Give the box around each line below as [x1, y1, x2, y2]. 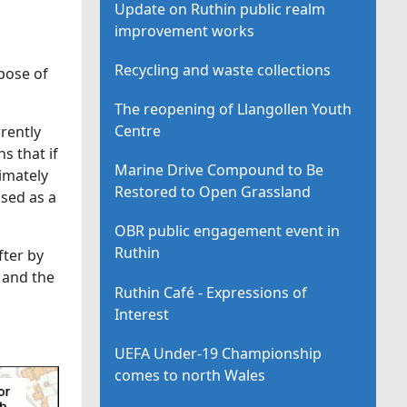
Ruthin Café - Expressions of [114, 282, 308, 303]
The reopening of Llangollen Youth [114, 98, 352, 119]
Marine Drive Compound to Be [114, 160, 324, 181]
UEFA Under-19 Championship [114, 342, 323, 363]
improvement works [114, 20, 255, 41]
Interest [114, 303, 170, 324]
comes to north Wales [114, 364, 266, 385]
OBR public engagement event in [114, 221, 341, 242]
